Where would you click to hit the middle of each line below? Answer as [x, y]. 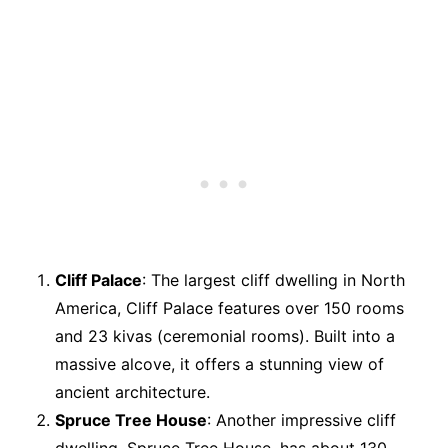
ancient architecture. [132, 391]
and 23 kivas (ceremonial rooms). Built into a [225, 335]
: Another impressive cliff [301, 419]
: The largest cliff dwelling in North [273, 279]
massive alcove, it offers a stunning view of [219, 363]
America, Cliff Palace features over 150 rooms [229, 307]
